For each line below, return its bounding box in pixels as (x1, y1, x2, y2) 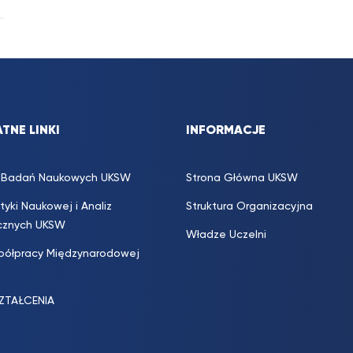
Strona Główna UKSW (186, 173, 298, 184)
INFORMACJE (186, 124, 266, 137)
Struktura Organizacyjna (186, 201, 313, 212)
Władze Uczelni (186, 229, 266, 240)
